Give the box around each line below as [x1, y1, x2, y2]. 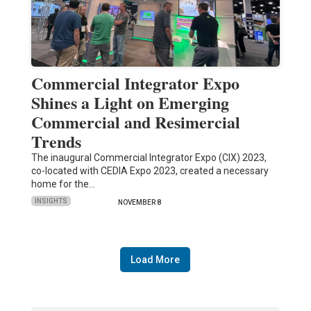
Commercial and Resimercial [31, 109, 240, 134]
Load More [131, 253, 180, 265]
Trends [31, 128, 81, 153]
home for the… [31, 178, 95, 190]
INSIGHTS [34, 197, 67, 205]
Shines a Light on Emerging [31, 90, 229, 115]
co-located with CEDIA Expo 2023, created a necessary [31, 165, 269, 176]
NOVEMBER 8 [117, 198, 161, 206]
